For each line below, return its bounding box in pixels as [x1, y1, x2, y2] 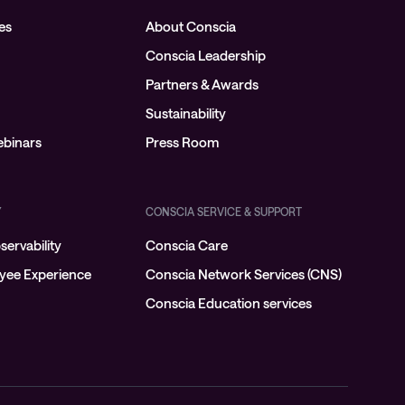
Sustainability [145, 105, 226, 121]
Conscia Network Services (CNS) [145, 266, 342, 282]
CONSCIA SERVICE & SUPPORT [145, 205, 302, 218]
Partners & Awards [145, 76, 259, 92]
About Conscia [145, 18, 236, 34]
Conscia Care [145, 237, 228, 253]
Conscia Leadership [145, 47, 266, 63]
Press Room [145, 134, 219, 150]
